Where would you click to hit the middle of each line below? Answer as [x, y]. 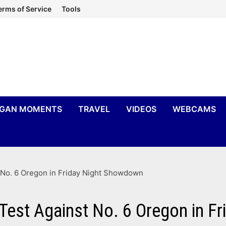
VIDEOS [142, 109]
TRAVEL [94, 109]
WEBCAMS [194, 109]
